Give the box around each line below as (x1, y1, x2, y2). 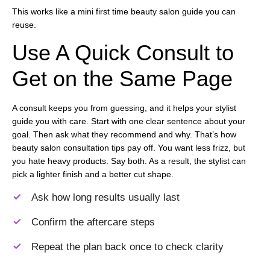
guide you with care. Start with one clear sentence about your (12, 116, 245, 126)
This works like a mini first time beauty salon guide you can (12, 6, 236, 16)
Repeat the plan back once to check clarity (31, 241, 224, 253)
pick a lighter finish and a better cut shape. (12, 169, 174, 179)
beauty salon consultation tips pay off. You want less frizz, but (12, 143, 245, 152)
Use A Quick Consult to (12, 40, 234, 65)
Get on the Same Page (12, 66, 233, 91)
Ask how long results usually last (31, 192, 180, 204)
